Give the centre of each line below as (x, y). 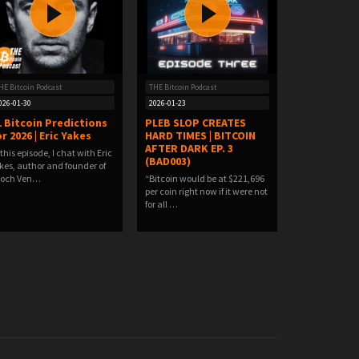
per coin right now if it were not (206, 191)
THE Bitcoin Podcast (183, 87)
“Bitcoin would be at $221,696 (205, 178)
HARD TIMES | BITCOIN (200, 135)
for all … (161, 204)
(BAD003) (168, 161)
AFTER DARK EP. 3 (189, 148)
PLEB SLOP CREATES (196, 123)
